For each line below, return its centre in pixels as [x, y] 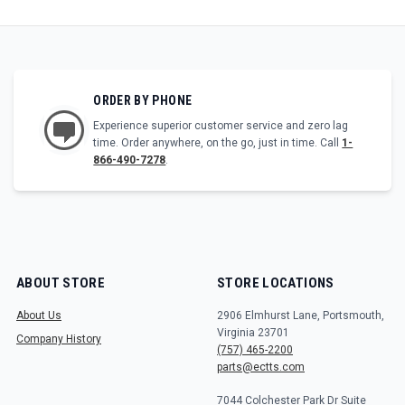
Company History [59, 339]
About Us [39, 316]
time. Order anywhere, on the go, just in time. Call [218, 143]
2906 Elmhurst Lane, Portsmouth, [301, 316]
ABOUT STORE [61, 283]
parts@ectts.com [261, 367]
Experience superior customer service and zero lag [221, 126]
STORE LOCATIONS [276, 283]
